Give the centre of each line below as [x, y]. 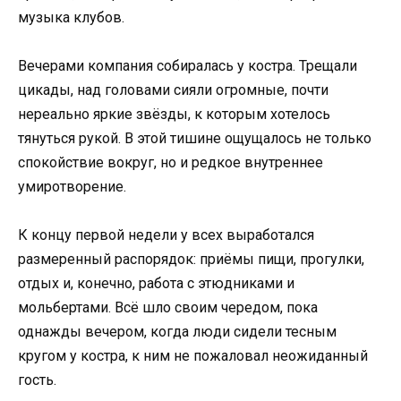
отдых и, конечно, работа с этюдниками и [156, 284]
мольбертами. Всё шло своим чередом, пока [168, 308]
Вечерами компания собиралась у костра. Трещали [188, 65]
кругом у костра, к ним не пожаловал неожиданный [193, 356]
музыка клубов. [71, 17]
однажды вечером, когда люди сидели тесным [177, 332]
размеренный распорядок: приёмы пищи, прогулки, [191, 260]
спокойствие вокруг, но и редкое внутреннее [171, 162]
